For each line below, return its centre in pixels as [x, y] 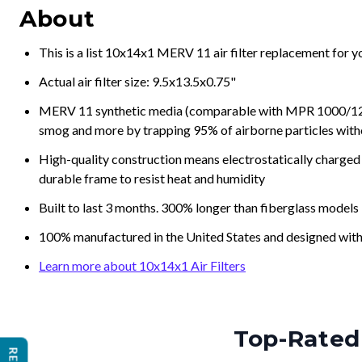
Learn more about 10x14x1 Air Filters [142, 265]
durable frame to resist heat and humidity [152, 178]
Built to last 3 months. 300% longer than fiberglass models [199, 207]
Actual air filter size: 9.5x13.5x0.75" [137, 81]
